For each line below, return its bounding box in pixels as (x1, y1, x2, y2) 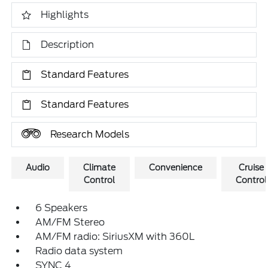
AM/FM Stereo (35, 217, 105, 228)
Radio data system (35, 245, 123, 257)
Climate (83, 163, 116, 172)
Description (41, 39, 95, 50)
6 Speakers (35, 202, 88, 214)
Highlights (41, 9, 89, 20)
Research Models (50, 129, 130, 140)
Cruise (239, 163, 264, 172)
